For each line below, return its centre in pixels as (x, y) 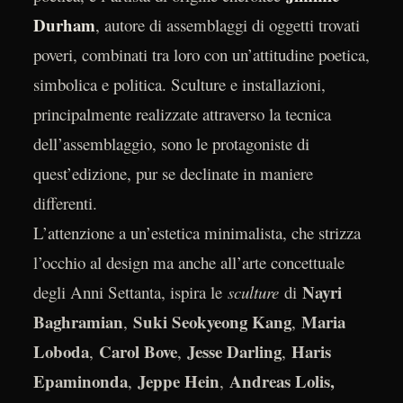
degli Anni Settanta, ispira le (130, 291)
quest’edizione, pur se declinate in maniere (173, 173)
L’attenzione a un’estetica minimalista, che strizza (197, 232)
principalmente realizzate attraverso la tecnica (182, 113)
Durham (64, 24)
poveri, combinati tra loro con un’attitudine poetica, (201, 54)
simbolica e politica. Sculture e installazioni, (179, 84)
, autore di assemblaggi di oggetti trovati (227, 24)
